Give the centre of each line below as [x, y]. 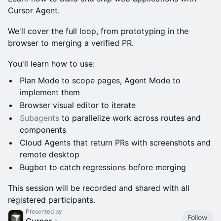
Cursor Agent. [34, 10]
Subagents [39, 118]
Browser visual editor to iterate [78, 105]
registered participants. [52, 200]
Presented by [44, 211]
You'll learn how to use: [51, 64]
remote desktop [50, 154]
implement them [50, 92]
